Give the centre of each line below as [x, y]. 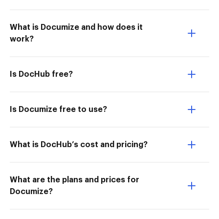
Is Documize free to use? [58, 109]
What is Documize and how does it [76, 27]
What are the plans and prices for [75, 180]
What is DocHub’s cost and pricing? [79, 145]
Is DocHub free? [41, 74]
